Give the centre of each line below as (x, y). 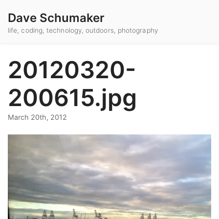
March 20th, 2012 (37, 117)
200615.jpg (72, 98)
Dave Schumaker (56, 18)
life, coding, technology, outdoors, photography (83, 31)
